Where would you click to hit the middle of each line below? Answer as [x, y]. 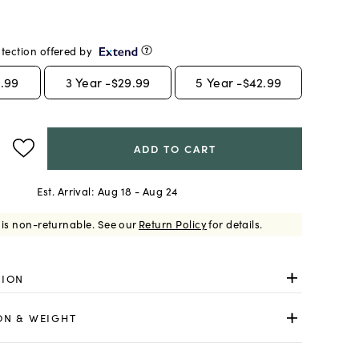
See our [117, 224]
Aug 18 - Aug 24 [138, 192]
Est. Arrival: [66, 192]
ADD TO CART [175, 148]
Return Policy [173, 224]
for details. [236, 224]
